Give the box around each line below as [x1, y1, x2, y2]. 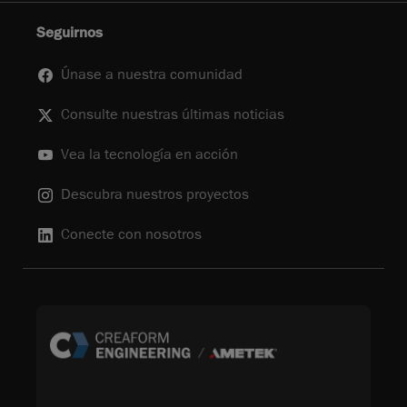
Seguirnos [36, 24, 103, 43]
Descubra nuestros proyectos [61, 185, 249, 204]
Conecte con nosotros [61, 225, 202, 244]
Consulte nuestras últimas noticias [61, 105, 284, 124]
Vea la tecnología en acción [61, 145, 238, 164]
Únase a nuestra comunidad [61, 65, 243, 84]
